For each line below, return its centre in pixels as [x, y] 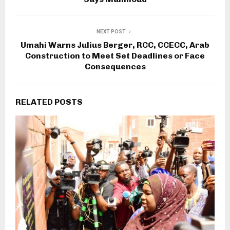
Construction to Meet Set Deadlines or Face [115, 55]
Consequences [115, 66]
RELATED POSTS [49, 102]
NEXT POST [111, 31]
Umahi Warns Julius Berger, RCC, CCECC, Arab [115, 45]
